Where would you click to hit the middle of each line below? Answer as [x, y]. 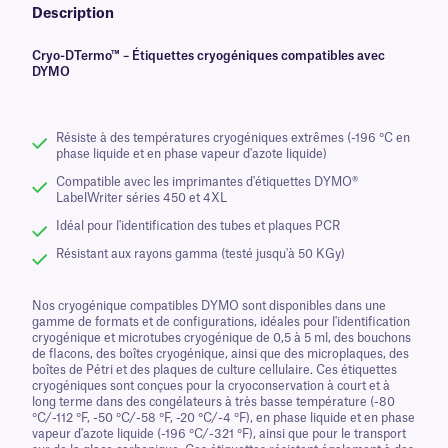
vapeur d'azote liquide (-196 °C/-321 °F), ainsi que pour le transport [219, 434]
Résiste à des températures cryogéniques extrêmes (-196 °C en [233, 138]
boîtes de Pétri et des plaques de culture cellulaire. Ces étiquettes [214, 370]
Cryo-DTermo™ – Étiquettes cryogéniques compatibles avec [208, 56]
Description [73, 14]
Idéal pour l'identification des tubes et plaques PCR [198, 226]
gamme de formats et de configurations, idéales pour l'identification [221, 322]
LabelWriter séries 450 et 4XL [141, 198]
